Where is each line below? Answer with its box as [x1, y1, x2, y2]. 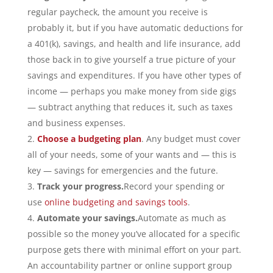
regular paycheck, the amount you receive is [27, 6, 208, 18]
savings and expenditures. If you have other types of [27, 69, 241, 81]
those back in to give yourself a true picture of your [27, 54, 236, 65]
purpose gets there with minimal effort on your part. [27, 244, 241, 255]
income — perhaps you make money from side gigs [27, 85, 236, 97]
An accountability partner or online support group [27, 260, 232, 271]
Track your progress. [37, 180, 124, 192]
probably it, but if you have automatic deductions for [27, 22, 243, 34]
